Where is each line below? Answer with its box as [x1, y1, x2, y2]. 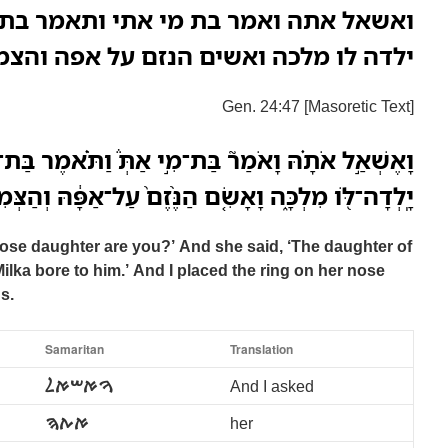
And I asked [230, 375, 314, 397]
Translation [230, 340, 293, 358]
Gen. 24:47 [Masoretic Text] [222, 95, 414, 117]
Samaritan [45, 340, 104, 358]
